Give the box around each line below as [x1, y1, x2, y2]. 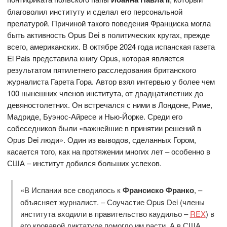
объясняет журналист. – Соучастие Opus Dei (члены [20, 196, 205, 207]
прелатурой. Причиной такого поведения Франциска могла [7, 18, 211, 29]
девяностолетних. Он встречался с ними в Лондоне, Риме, [7, 99, 213, 110]
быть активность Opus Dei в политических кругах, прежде [7, 29, 210, 41]
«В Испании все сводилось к [20, 184, 123, 195]
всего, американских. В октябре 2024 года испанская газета [7, 41, 215, 52]
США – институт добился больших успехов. [7, 158, 162, 169]
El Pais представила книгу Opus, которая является [7, 53, 184, 64]
